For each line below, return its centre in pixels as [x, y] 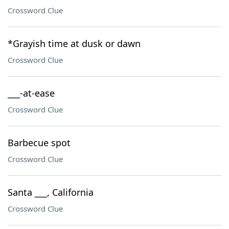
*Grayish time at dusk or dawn [74, 43]
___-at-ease [31, 93]
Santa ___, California [51, 192]
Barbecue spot [39, 143]
